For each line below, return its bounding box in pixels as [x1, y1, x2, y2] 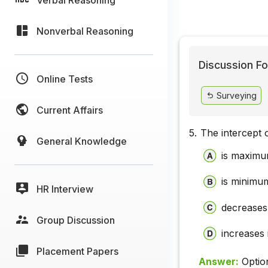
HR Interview [36, 182, 93, 195]
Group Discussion [36, 214, 115, 226]
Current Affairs [36, 103, 103, 116]
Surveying [214, 90, 257, 100]
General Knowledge [36, 135, 127, 147]
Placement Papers [36, 245, 118, 257]
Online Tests [36, 72, 93, 85]
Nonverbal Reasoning [36, 25, 133, 37]
